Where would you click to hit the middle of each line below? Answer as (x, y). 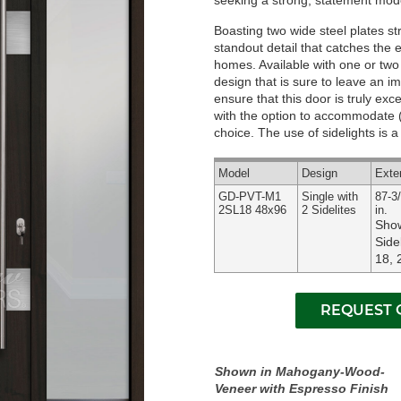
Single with (329, 196)
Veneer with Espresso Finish (301, 388)
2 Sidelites (328, 210)
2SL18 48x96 (252, 210)
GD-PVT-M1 (249, 196)
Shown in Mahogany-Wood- (299, 371)
